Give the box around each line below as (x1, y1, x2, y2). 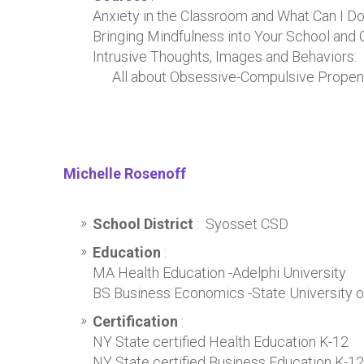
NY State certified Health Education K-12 (93, 333, 349, 350)
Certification (93, 313, 178, 330)
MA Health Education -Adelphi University (93, 264, 346, 281)
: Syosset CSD (197, 215, 288, 232)
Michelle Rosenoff (63, 165, 186, 182)
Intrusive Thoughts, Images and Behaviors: (93, 48, 357, 65)
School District (93, 215, 197, 232)
